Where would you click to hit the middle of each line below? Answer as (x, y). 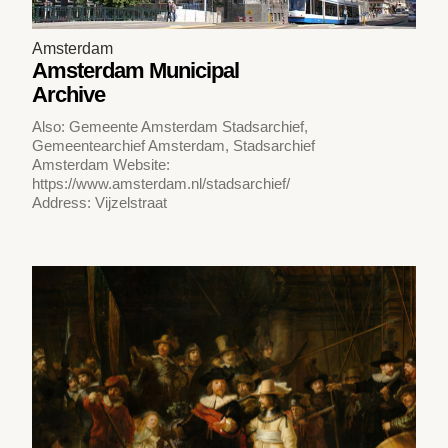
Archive (69, 94)
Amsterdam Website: (101, 164)
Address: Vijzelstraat (100, 202)
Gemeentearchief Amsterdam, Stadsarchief (174, 145)
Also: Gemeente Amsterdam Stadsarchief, (170, 126)
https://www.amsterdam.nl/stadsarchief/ (161, 183)
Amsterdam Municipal (136, 70)
